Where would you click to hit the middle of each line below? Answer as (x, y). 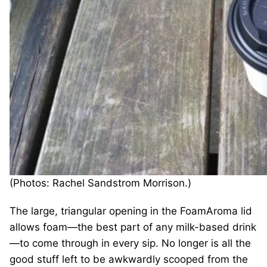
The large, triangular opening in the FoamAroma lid (131, 211)
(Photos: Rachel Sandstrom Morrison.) (100, 183)
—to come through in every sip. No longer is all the (130, 243)
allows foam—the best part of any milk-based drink (133, 227)
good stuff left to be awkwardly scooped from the (129, 259)
